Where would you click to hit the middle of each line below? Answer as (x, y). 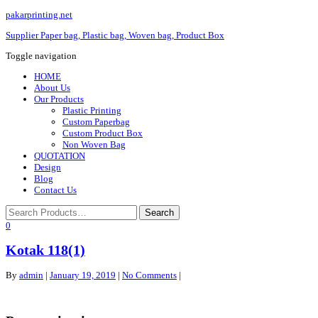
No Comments (149, 275)
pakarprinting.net (39, 15)
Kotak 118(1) (45, 251)
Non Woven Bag (94, 144)
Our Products (59, 99)
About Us (52, 88)
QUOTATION (60, 156)
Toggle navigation (41, 56)
